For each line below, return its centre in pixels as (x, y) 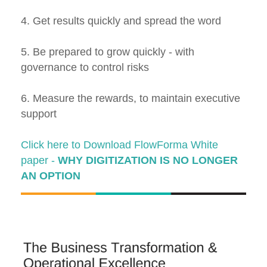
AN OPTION (51, 176)
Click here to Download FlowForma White (119, 145)
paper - (39, 161)
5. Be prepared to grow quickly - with (108, 52)
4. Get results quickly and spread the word (121, 21)
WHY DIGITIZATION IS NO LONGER (148, 161)
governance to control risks (85, 68)
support (39, 114)
